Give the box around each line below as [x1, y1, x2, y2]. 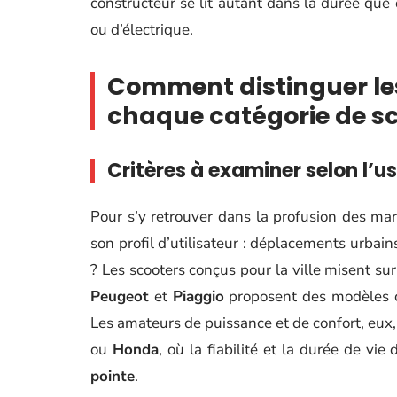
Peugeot [90, 286, 149, 307]
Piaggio [172, 286, 224, 307]
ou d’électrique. [90, 19, 193, 40]
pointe [90, 366, 135, 386]
